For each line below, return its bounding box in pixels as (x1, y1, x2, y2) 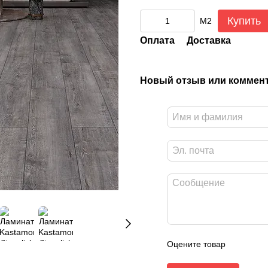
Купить (227, 15, 261, 27)
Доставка (187, 35, 231, 45)
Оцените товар (167, 239, 226, 249)
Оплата (140, 35, 175, 45)
